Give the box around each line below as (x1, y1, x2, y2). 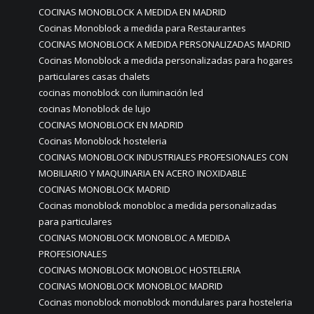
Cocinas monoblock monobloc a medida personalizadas (39, 199, 277, 212)
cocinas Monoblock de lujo (39, 102, 151, 115)
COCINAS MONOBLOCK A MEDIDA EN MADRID (39, 6, 226, 18)
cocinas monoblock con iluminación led (39, 86, 203, 99)
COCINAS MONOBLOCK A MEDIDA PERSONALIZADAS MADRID (39, 38, 291, 50)
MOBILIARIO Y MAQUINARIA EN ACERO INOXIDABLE (39, 167, 247, 179)
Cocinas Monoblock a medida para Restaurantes (39, 22, 246, 34)
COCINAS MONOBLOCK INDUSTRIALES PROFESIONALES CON (39, 151, 288, 163)
